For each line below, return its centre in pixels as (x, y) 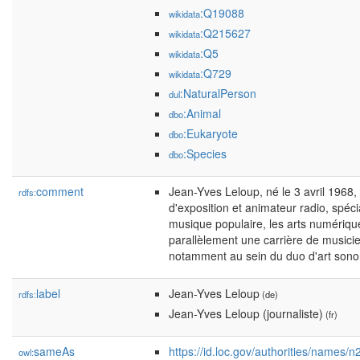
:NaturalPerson (218, 93)
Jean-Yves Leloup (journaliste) (246, 313)
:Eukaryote (211, 133)
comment (60, 191)
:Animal (202, 113)
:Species (205, 153)
